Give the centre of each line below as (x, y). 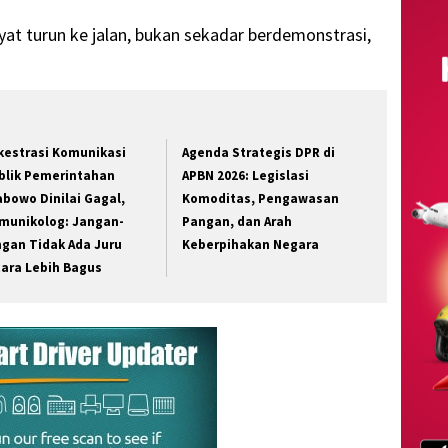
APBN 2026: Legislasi (246, 175)
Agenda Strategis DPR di (259, 152)
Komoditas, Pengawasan (261, 198)
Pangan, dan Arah (237, 221)
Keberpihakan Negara (251, 244)
